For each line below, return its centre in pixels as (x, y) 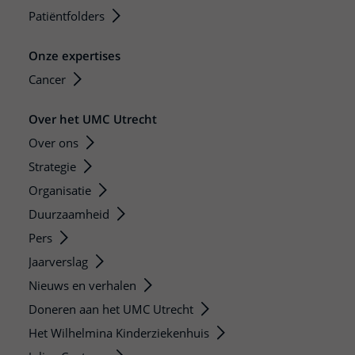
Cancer (47, 79)
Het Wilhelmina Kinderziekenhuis (119, 332)
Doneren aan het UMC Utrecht (111, 309)
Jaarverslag (58, 261)
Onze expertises (74, 55)
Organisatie (60, 190)
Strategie (52, 166)
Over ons (53, 142)
